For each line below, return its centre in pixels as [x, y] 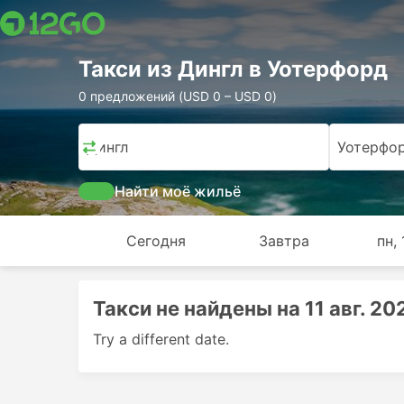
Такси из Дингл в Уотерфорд [233, 69]
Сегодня [156, 241]
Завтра [284, 241]
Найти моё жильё [178, 191]
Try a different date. [161, 339]
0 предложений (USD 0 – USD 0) [178, 96]
